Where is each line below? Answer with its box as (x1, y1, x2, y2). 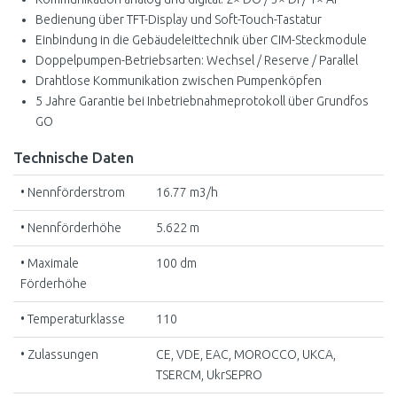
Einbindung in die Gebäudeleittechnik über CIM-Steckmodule (35, 33, 367, 47)
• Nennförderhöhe (20, 221, 121, 235)
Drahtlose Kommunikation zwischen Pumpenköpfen (35, 74, 322, 88)
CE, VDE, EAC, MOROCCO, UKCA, (156, 347, 336, 362)
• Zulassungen (20, 347, 98, 362)
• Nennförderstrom (20, 185, 125, 199)
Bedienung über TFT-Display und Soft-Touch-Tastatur (35, 12, 322, 27)
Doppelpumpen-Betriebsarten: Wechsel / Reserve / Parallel (35, 53, 358, 67)
